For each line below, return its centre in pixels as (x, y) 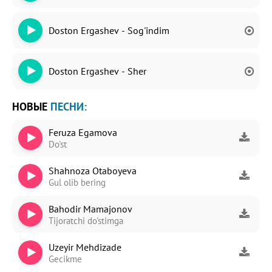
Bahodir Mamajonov (90, 209)
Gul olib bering (77, 182)
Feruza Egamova (83, 132)
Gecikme (65, 259)
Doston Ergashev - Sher (97, 71)
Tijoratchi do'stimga (86, 220)
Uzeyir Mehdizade (85, 247)
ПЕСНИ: (69, 107)
